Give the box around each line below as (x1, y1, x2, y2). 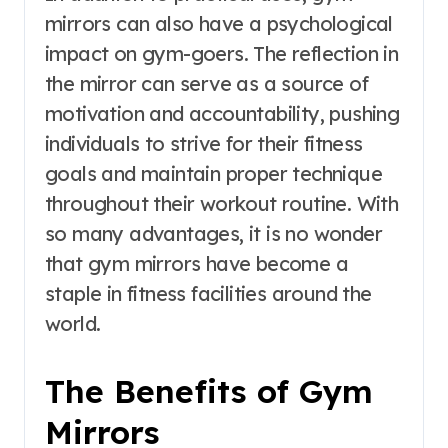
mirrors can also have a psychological (45, 11, 393, 37)
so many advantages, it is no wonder (45, 221, 382, 247)
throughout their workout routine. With (45, 191, 399, 217)
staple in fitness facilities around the (45, 281, 372, 307)
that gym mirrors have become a (45, 251, 348, 277)
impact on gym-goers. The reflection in (45, 41, 399, 67)
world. (45, 311, 101, 337)
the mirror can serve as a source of (45, 71, 368, 97)
